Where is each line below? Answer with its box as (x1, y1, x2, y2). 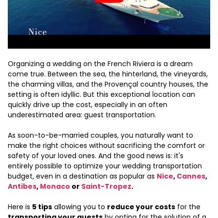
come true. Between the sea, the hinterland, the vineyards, (8, 69, 208, 79)
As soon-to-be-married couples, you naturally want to (8, 130, 193, 141)
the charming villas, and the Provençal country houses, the (8, 79, 208, 90)
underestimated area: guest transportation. (8, 110, 156, 120)
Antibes (8, 182, 36, 192)
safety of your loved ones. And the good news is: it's (8, 151, 183, 161)
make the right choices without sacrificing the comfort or (8, 141, 205, 151)
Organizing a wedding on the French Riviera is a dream (8, 59, 193, 69)
